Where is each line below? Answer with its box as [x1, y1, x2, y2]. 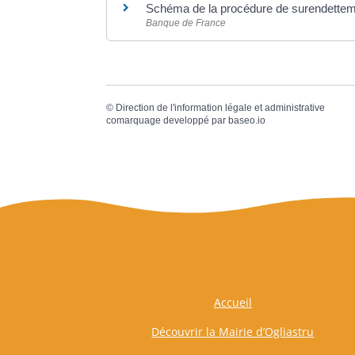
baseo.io [228, 115, 266, 127]
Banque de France [146, 17, 227, 29]
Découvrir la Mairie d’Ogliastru [151, 324, 315, 340]
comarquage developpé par [106, 115, 229, 127]
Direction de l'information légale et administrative [116, 102, 326, 114]
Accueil [213, 295, 252, 311]
